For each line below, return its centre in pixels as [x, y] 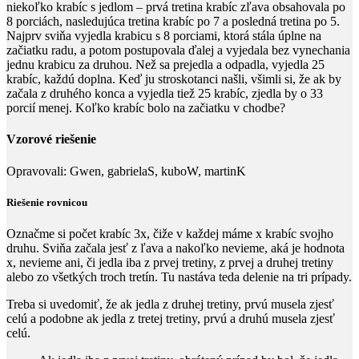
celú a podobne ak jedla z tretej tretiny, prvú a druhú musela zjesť [171, 318]
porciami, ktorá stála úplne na [246, 36]
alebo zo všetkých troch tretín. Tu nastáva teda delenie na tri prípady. [179, 276]
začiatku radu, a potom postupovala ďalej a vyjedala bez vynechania [178, 50]
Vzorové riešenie [51, 139]
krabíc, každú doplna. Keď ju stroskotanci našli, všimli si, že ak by [174, 79]
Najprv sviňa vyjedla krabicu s [85, 36]
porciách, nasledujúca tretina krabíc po [113, 22]
